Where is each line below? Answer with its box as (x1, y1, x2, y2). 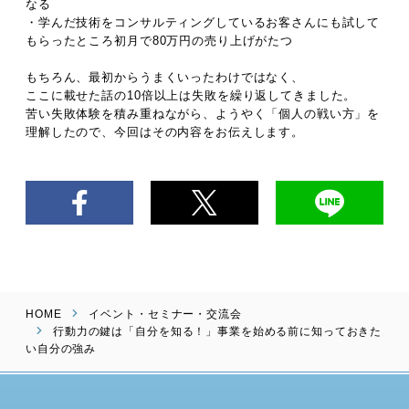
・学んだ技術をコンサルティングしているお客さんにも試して (26, 15, 381, 29)
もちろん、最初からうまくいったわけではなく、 (26, 69, 305, 84)
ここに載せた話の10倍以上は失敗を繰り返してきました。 (26, 88, 357, 102)
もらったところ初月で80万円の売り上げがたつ (26, 33, 294, 47)
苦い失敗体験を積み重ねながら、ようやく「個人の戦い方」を (26, 106, 381, 121)
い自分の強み (26, 341, 97, 355)
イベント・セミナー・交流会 (89, 307, 242, 320)
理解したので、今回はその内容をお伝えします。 (26, 124, 305, 139)
